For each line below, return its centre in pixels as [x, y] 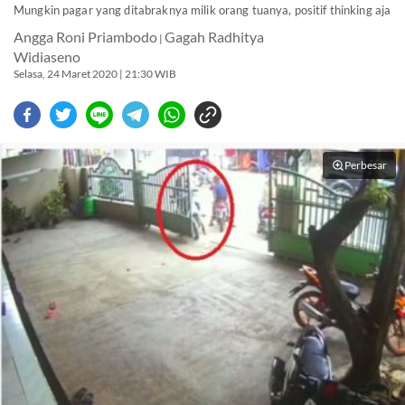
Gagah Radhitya [214, 37]
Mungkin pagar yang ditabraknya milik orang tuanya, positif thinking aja [202, 10]
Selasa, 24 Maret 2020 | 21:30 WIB [95, 73]
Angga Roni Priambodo [85, 37]
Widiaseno [47, 57]
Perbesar [366, 165]
